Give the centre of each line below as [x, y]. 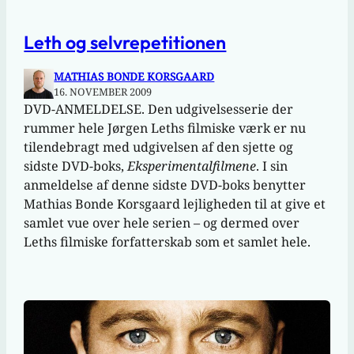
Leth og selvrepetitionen [125, 42]
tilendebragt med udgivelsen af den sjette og [159, 147]
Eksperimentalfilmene [192, 166]
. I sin [272, 166]
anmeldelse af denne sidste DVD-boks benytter [165, 185]
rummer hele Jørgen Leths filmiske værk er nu [165, 128]
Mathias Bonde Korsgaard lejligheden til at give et [175, 204]
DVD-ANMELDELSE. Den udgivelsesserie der [159, 109]
